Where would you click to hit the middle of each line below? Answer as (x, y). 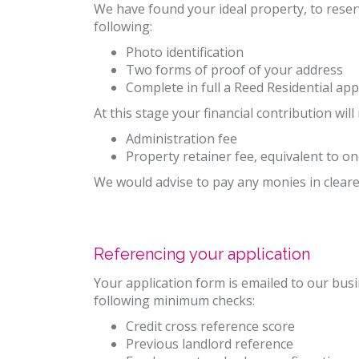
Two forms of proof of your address (234, 70)
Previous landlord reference (210, 344)
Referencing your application (202, 254)
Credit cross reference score (210, 326)
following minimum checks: (174, 301)
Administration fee (182, 139)
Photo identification (185, 52)
